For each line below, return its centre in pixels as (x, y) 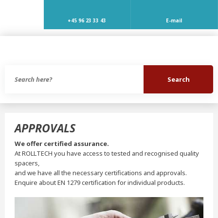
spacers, (27, 163)
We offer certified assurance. (62, 143)
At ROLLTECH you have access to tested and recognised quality (107, 153)
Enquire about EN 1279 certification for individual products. (100, 182)
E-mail (174, 20)
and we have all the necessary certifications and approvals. (100, 173)
